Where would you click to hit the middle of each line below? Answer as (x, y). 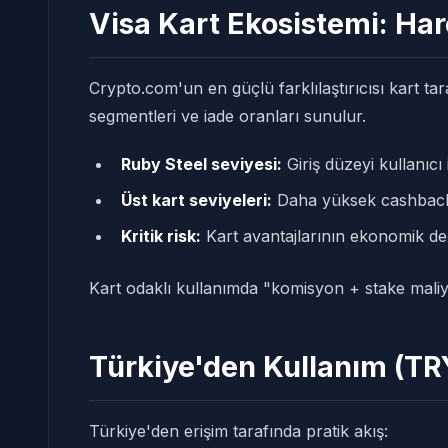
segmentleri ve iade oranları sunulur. (227, 116)
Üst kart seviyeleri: (196, 200)
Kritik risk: (161, 236)
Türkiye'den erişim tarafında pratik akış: (238, 431)
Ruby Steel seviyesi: (201, 164)
